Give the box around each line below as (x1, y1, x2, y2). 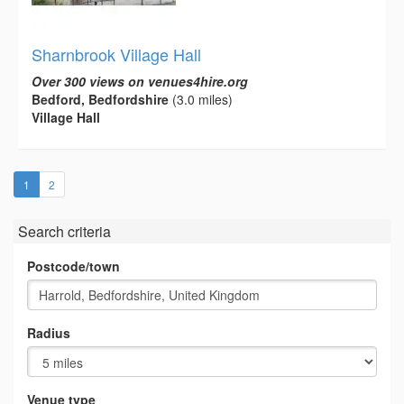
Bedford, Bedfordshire (32, 89, 169, 108)
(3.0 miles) (169, 89, 233, 108)
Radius (27, 323, 70, 342)
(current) (29, 175, 70, 191)
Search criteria (18, 220, 111, 242)
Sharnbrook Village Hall (32, 41, 201, 66)
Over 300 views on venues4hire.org (32, 71, 248, 90)
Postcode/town (27, 256, 120, 275)
